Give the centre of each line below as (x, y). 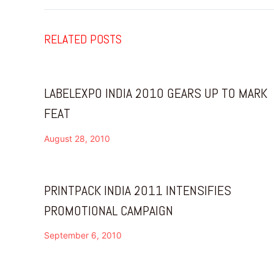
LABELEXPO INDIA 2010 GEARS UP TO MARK (156, 93)
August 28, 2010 (77, 138)
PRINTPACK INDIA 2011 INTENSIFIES (138, 190)
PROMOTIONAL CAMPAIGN (109, 210)
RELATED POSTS (83, 39)
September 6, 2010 (83, 235)
